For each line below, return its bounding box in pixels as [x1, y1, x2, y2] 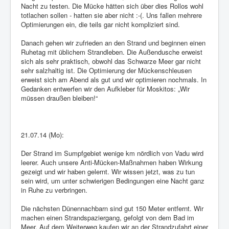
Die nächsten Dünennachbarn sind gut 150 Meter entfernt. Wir [21, 203, 203, 214]
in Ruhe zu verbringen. [21, 185, 87, 195]
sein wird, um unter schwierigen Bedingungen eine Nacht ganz [21, 176, 204, 186]
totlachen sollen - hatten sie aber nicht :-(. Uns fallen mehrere [21, 10, 202, 20]
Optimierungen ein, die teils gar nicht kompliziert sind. [21, 19, 180, 30]
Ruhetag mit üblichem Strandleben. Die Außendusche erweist [21, 47, 202, 57]
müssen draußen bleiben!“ [21, 93, 98, 103]
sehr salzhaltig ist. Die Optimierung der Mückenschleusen [21, 65, 192, 76]
